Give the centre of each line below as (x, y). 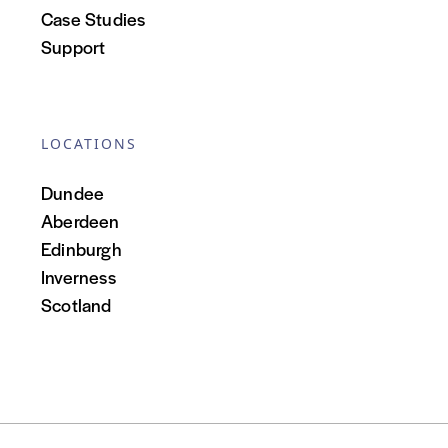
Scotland (76, 305)
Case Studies (93, 19)
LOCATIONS (89, 144)
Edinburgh (81, 249)
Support (73, 47)
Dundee (73, 193)
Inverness (78, 277)
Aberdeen (80, 221)
